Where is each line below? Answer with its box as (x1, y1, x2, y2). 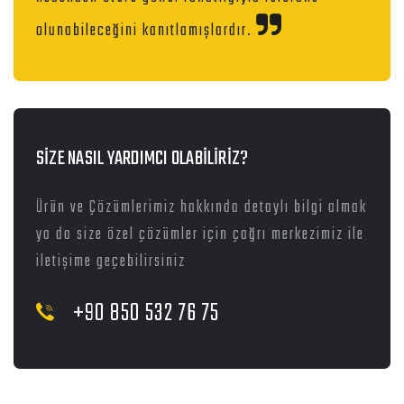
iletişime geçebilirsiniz (36, 249, 186, 276)
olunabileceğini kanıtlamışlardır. (36, 18, 256, 45)
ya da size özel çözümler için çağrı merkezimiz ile (36, 222, 364, 249)
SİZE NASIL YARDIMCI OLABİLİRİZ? (36, 143, 249, 175)
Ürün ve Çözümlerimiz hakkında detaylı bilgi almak (36, 195, 367, 222)
